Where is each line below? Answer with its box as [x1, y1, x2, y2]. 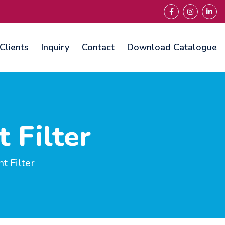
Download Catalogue [127, 41, 217, 53]
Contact [82, 41, 115, 53]
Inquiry [41, 41, 69, 53]
